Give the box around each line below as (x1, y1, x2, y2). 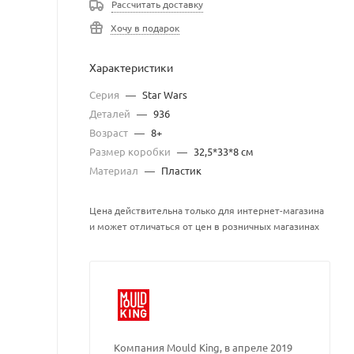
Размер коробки (89, 145, 173, 158)
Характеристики (89, 60, 173, 74)
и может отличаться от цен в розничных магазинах (89, 220, 319, 232)
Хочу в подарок (111, 21, 179, 34)
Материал (89, 164, 141, 177)
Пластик (161, 164, 201, 177)
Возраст (89, 126, 130, 139)
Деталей (89, 107, 133, 120)
